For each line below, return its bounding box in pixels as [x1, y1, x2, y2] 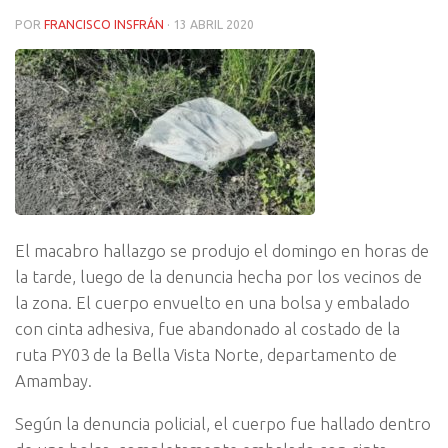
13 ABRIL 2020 [173, 18, 254, 32]
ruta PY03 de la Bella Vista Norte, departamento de [15, 345, 397, 365]
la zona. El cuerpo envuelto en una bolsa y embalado [15, 293, 410, 313]
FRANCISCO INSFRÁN [44, 18, 164, 32]
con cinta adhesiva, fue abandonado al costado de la [15, 319, 400, 339]
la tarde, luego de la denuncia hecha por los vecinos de [15, 267, 422, 287]
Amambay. [15, 371, 92, 391]
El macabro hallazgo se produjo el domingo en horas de [15, 241, 429, 261]
